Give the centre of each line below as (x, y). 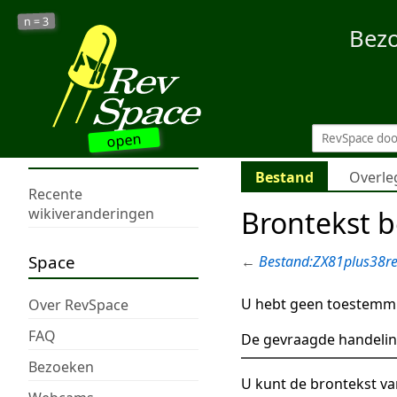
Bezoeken (61, 366)
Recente (55, 195)
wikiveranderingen (91, 214)
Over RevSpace (78, 304)
